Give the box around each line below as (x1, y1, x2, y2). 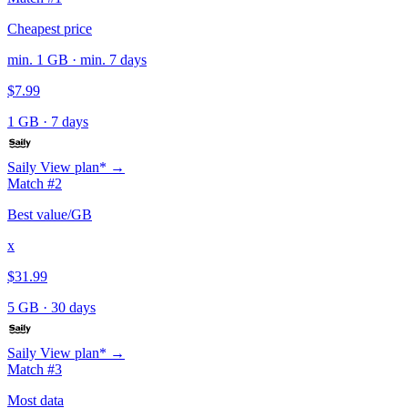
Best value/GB (7, 206, 92, 222)
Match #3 (7, 361, 62, 377)
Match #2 (7, 175, 62, 191)
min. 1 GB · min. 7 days (7, 51, 147, 67)
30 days (51, 299, 96, 315)
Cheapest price (7, 20, 92, 36)
